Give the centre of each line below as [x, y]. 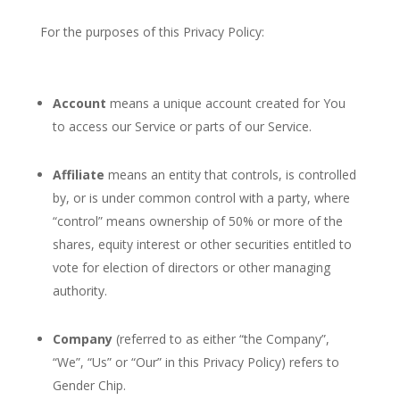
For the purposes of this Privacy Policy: [152, 32]
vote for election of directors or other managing [191, 267]
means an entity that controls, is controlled [230, 175]
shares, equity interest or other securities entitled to [202, 244]
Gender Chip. [89, 385]
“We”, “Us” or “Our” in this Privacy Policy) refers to [196, 362]
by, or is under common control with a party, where [201, 198]
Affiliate [78, 175]
